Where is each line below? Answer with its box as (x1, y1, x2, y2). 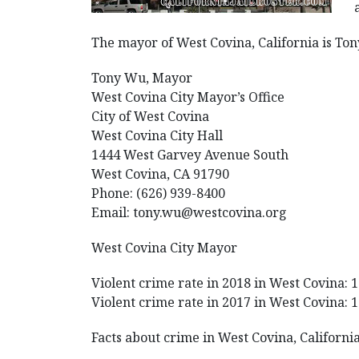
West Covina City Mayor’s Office (91, 88, 284, 106)
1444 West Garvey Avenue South (91, 146, 288, 163)
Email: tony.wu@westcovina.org (91, 204, 287, 221)
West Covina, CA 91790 (91, 165, 229, 183)
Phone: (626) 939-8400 (91, 184, 225, 202)
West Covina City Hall (91, 127, 223, 144)
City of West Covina (91, 107, 209, 125)
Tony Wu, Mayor (91, 69, 192, 87)
